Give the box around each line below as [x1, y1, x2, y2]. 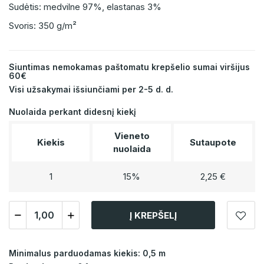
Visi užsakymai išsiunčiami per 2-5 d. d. [9, 84, 173, 95]
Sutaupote [190, 137, 236, 148]
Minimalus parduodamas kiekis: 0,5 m [9, 248, 166, 259]
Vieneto [114, 130, 150, 142]
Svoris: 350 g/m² [9, 20, 77, 32]
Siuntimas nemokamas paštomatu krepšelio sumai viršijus [9, 62, 250, 72]
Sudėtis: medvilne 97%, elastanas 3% [9, 1, 161, 13]
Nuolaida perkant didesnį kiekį [9, 107, 136, 117]
